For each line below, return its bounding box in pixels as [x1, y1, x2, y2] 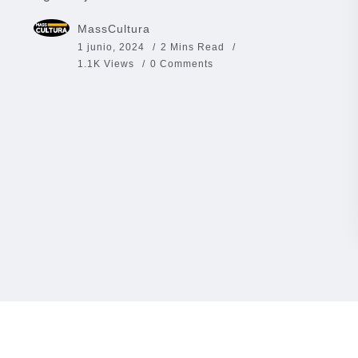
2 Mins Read [161, 41, 228, 53]
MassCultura [78, 22, 150, 35]
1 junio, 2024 [78, 41, 145, 53]
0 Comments [150, 58, 213, 70]
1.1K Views [78, 58, 134, 70]
